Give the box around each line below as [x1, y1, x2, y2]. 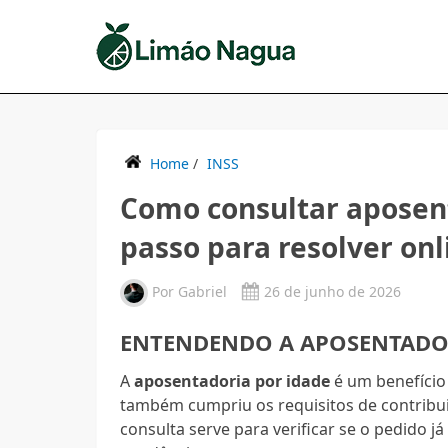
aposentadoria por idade [134, 369, 331, 392]
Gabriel [178, 281, 228, 301]
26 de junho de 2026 [264, 281, 402, 301]
